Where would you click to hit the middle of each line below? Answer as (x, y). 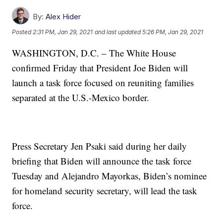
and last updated (118, 32)
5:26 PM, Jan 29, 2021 (173, 32)
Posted (23, 32)
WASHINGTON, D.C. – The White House (94, 53)
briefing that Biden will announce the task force (102, 161)
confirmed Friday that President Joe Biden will (100, 68)
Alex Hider (63, 17)
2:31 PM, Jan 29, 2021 (63, 32)
